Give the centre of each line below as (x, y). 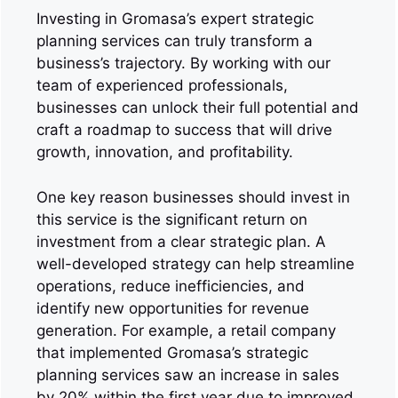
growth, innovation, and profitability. (165, 152)
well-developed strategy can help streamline (195, 263)
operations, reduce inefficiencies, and (171, 286)
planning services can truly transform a (175, 41)
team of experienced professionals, (162, 85)
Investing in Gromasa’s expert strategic (175, 19)
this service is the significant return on (172, 219)
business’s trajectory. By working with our (183, 63)
